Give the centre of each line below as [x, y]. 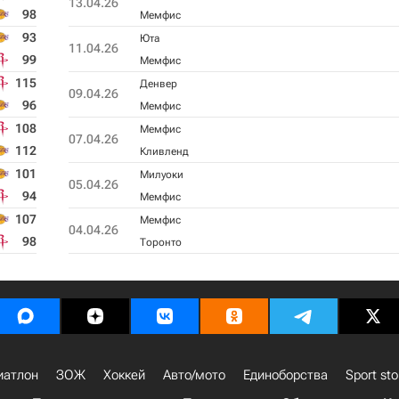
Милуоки [161, 175]
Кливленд [164, 151]
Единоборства [285, 375]
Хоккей [124, 375]
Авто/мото [194, 375]
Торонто [160, 242]
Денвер [158, 84]
